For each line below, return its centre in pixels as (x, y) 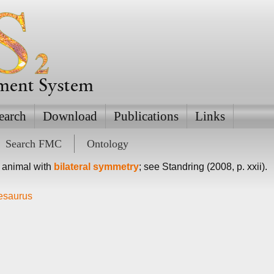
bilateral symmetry (96, 167)
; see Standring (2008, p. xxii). (203, 167)
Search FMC (33, 144)
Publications (146, 116)
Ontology (107, 144)
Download (70, 116)
